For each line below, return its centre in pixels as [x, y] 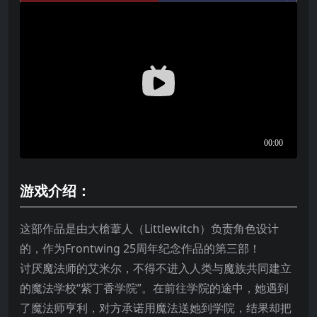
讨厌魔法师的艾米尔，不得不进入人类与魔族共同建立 [156, 268]
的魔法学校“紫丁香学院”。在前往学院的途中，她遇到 [154, 288]
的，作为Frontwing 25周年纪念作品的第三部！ [140, 248]
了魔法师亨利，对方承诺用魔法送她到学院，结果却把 [156, 307]
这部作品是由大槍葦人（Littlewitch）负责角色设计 [149, 228]
